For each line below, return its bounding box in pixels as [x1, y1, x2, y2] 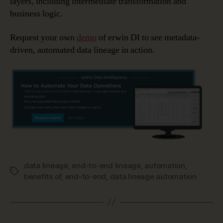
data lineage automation [110, 171, 197, 181]
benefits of [24, 171, 62, 181]
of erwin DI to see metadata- [97, 31, 200, 43]
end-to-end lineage [72, 160, 141, 170]
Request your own [10, 31, 77, 43]
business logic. [10, 8, 63, 20]
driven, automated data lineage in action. [10, 44, 155, 56]
